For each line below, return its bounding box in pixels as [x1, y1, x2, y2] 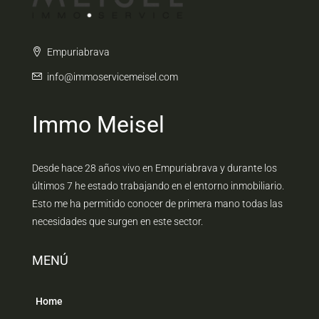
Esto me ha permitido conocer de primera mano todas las [32, 198, 283, 210]
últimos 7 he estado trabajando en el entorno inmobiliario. [32, 180, 284, 192]
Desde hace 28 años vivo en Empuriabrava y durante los [32, 162, 277, 174]
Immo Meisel [32, 111, 164, 139]
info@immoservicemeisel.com [47, 71, 178, 83]
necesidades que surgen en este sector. [32, 216, 203, 228]
